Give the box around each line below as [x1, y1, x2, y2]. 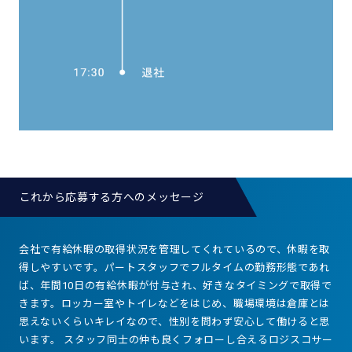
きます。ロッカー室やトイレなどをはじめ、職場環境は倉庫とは [18, 297, 331, 310]
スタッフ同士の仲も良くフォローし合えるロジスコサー [64, 333, 333, 346]
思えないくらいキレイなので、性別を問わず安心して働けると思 [18, 315, 331, 328]
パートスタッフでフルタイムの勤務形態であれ [104, 261, 331, 273]
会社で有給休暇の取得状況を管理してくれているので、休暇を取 [18, 243, 331, 255]
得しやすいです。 [18, 261, 104, 273]
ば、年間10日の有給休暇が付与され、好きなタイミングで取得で [18, 279, 332, 291]
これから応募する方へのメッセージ [19, 190, 204, 203]
